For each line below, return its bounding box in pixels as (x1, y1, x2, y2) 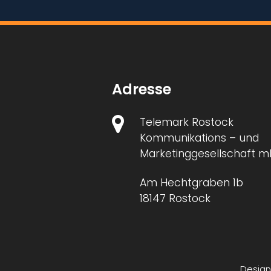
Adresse (112, 79, 172, 99)
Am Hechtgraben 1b (140, 175, 244, 190)
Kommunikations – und (140, 131, 260, 146)
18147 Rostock (140, 191, 211, 206)
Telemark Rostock (140, 115, 234, 130)
